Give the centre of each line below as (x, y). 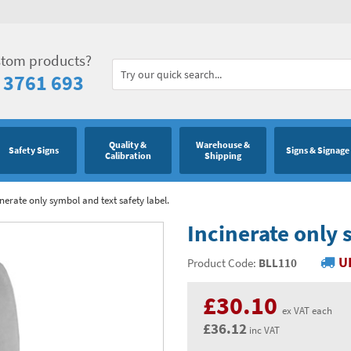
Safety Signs (33, 150)
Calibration (128, 156)
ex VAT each (305, 310)
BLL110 (278, 263)
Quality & (128, 145)
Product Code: (223, 263)
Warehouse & (223, 145)
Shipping (223, 156)
